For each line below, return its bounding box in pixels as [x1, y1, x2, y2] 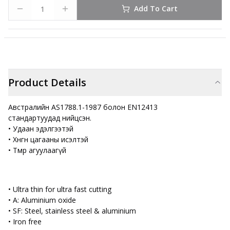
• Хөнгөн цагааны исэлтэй [8, 135, 88, 144]
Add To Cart [133, 4, 178, 13]
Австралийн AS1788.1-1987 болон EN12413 [8, 102, 158, 112]
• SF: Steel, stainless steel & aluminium [8, 206, 136, 216]
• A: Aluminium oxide [8, 195, 76, 205]
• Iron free [8, 217, 42, 226]
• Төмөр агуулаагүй [8, 145, 66, 155]
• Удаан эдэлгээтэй [8, 124, 73, 133]
